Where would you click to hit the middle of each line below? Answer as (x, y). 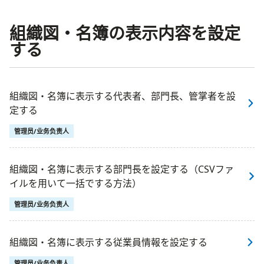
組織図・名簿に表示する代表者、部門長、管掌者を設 (123, 96)
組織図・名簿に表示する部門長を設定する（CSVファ (122, 169)
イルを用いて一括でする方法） (75, 183)
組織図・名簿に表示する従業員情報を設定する (108, 242)
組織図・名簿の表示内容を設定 (125, 33)
